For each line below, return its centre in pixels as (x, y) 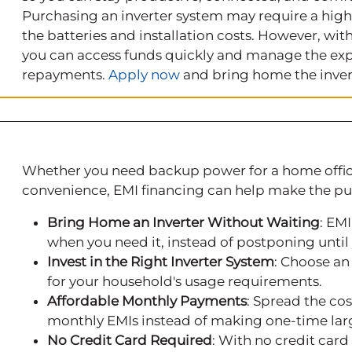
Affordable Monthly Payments (147, 301)
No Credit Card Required (130, 341)
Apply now (144, 75)
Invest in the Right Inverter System (161, 262)
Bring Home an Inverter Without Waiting (183, 223)
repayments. (65, 75)
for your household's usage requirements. (186, 282)
